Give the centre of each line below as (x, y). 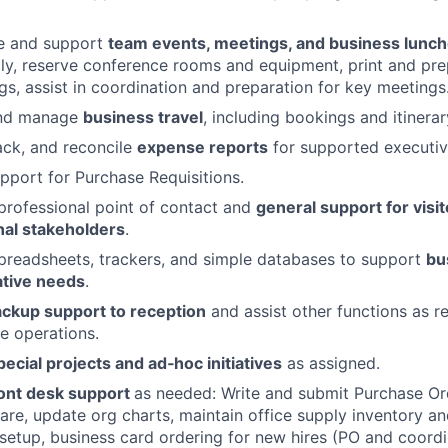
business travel (143, 116)
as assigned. (331, 362)
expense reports (202, 146)
